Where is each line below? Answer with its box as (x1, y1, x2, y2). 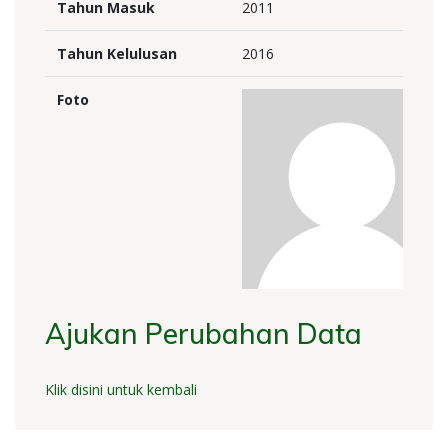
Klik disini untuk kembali (45, 380, 197, 399)
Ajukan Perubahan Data (45, 316, 362, 351)
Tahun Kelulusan (57, 44, 177, 63)
